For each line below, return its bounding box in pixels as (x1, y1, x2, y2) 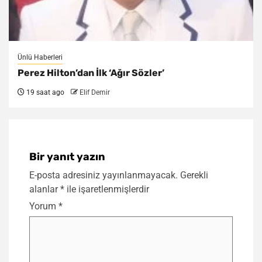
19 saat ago (25, 88, 64, 97)
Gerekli (180, 170, 208, 181)
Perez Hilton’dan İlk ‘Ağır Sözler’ (18, 67, 164, 79)
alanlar (29, 184, 60, 195)
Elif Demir (80, 88, 110, 97)
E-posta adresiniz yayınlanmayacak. (29, 170, 178, 181)
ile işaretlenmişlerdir (64, 184, 149, 195)
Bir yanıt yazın (29, 150, 105, 164)
